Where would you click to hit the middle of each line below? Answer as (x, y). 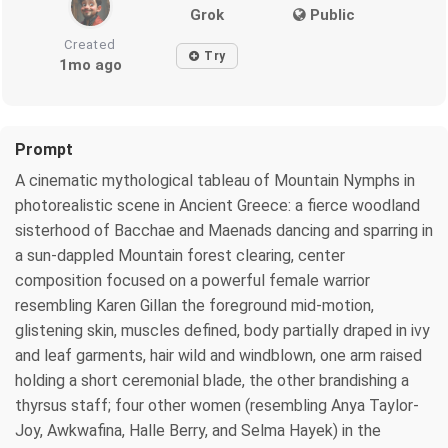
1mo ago (90, 64)
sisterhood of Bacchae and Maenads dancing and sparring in (224, 230)
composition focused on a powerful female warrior (192, 280)
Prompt (44, 149)
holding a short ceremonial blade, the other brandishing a (212, 380)
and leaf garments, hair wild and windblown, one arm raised (218, 355)
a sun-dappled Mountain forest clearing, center (180, 255)
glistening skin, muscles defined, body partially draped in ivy (222, 330)
